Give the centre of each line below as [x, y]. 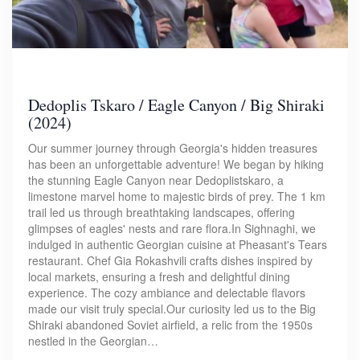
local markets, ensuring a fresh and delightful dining [159, 276]
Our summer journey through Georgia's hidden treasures [173, 147]
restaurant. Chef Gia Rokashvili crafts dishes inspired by [170, 260]
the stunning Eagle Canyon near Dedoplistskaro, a [156, 180]
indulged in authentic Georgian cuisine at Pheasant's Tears [178, 244]
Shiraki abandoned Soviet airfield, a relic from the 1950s [170, 324]
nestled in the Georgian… [93, 340]
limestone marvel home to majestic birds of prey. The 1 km [177, 196]
